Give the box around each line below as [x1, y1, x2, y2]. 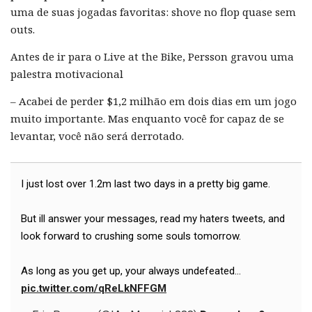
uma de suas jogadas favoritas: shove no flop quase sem [10, 5, 296, 19]
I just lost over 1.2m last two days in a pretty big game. [21, 178, 270, 191]
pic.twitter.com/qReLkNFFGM [21, 282, 166, 295]
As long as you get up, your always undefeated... [21, 265, 241, 278]
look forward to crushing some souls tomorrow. [21, 230, 241, 243]
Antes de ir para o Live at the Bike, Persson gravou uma [10, 49, 294, 64]
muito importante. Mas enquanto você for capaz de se [10, 111, 284, 126]
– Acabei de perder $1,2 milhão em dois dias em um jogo [10, 94, 297, 109]
